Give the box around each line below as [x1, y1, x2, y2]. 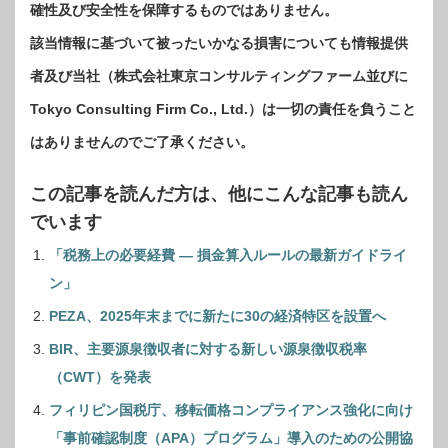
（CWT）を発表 [49, 369, 151, 386]
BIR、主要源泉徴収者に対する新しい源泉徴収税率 [49, 341, 367, 358]
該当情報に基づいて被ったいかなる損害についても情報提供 [30, 35, 408, 52]
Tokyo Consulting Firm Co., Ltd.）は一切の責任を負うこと [30, 101, 416, 118]
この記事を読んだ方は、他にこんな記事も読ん [30, 184, 408, 205]
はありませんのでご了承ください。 [30, 134, 254, 151]
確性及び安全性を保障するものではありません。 [30, 2, 338, 19]
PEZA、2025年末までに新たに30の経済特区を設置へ [49, 308, 386, 325]
